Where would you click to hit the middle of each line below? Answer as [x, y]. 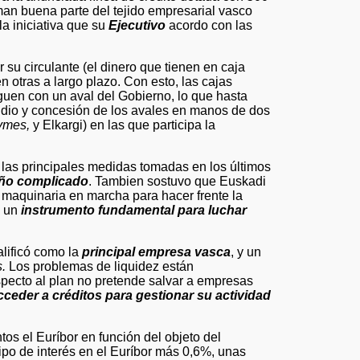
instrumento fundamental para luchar [134, 210]
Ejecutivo [137, 25]
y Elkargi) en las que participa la [123, 125]
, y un [246, 252]
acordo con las [209, 25]
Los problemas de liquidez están [100, 266]
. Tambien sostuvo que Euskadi [177, 181]
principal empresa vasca [156, 252]
